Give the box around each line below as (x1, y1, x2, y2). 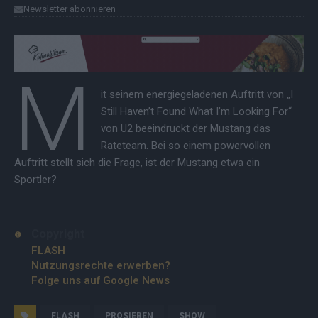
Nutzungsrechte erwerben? (31, 259, 170, 273)
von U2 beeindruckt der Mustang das (100, 121, 270, 135)
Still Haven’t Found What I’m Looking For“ (100, 104, 292, 118)
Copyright (31, 226, 85, 241)
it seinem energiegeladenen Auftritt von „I (100, 87, 293, 101)
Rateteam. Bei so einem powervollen (100, 138, 270, 152)
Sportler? (14, 172, 57, 186)
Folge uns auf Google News (31, 274, 170, 287)
